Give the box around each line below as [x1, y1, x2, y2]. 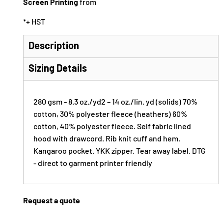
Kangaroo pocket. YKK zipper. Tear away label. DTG [33, 145, 206, 155]
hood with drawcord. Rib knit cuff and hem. [33, 133, 181, 143]
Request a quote [23, 195, 81, 205]
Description [28, 39, 80, 51]
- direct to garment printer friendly [33, 158, 153, 167]
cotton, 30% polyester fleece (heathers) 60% [33, 109, 188, 118]
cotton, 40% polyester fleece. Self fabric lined [33, 121, 192, 131]
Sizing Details [28, 61, 87, 74]
